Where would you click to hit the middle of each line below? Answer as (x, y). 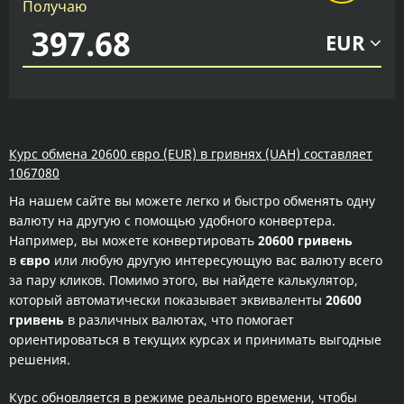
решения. (40, 359)
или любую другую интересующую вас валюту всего (216, 260)
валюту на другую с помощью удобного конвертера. (172, 220)
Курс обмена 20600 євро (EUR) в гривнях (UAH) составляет (191, 154)
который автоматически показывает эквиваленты (167, 300)
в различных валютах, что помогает (179, 320)
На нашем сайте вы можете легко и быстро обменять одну (192, 201)
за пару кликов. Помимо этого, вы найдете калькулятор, (184, 280)
